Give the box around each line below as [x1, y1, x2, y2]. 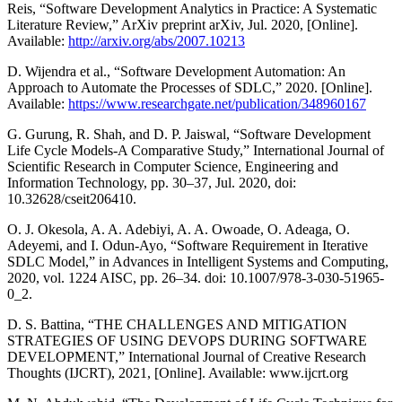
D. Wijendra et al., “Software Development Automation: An [7, 63, 345, 79]
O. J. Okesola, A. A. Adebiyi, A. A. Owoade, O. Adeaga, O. [7, 221, 350, 237]
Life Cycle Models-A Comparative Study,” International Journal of [7, 142, 384, 158]
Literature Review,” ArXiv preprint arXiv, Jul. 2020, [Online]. [7, 16, 358, 32]
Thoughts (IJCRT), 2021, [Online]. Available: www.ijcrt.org [7, 364, 348, 380]
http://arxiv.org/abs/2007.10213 [68, 32, 245, 48]
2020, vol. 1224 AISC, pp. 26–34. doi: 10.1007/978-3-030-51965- [7, 269, 384, 285]
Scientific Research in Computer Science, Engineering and [7, 158, 338, 174]
